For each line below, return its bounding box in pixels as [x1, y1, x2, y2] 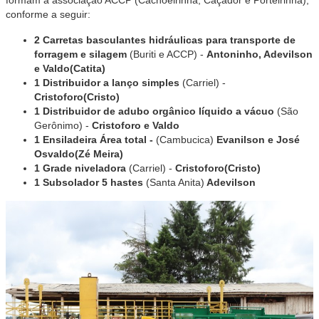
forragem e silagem [34, 48, 130, 60]
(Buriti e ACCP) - [130, 48, 206, 60]
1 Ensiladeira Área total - [34, 134, 156, 145]
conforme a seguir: [6, 9, 90, 20]
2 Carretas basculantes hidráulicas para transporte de [34, 34, 296, 46]
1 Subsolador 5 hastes [34, 177, 143, 188]
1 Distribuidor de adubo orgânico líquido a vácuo [34, 105, 274, 117]
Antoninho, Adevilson [206, 48, 313, 60]
